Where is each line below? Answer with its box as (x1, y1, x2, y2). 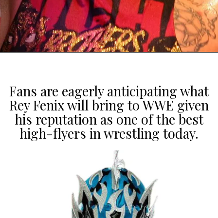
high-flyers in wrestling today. (19, 125, 199, 143)
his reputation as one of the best (14, 110, 203, 128)
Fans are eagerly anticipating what (9, 82, 209, 100)
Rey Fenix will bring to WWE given (9, 96, 209, 114)
